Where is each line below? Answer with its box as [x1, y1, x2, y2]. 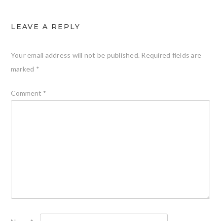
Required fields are [141, 51, 202, 60]
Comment [10, 89, 43, 98]
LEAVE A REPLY [10, 22, 80, 32]
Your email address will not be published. [10, 51, 140, 60]
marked [10, 65, 36, 74]
